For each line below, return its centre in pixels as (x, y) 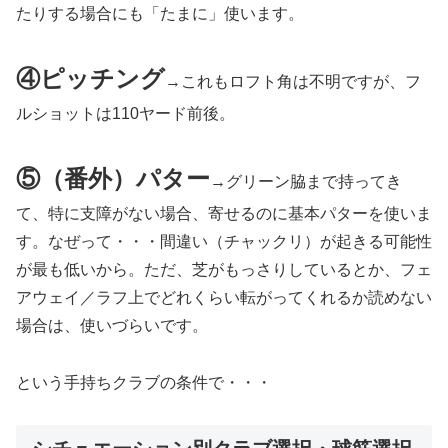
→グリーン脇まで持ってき (306, 181)
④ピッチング (90, 78)
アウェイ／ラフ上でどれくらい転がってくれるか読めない (224, 297)
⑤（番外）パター (113, 178)
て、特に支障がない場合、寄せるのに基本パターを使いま (224, 213)
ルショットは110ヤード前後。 (125, 113)
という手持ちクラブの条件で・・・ (144, 382)
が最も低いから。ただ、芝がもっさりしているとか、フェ (224, 269)
